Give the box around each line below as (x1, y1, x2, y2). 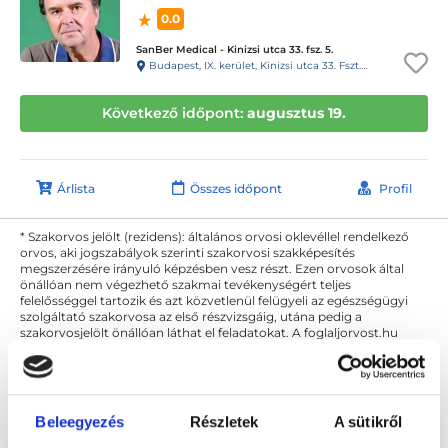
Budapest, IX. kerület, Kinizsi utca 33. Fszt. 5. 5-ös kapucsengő (146, 58, 361, 72)
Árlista (57, 181, 95, 196)
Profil (379, 181, 412, 196)
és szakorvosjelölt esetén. (20, 357, 171, 372)
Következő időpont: (102, 104, 247, 122)
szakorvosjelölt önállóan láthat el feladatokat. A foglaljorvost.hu (20, 325, 398, 340)
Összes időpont (189, 181, 282, 196)
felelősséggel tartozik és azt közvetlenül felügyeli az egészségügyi (20, 293, 408, 308)
